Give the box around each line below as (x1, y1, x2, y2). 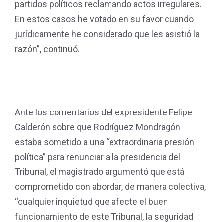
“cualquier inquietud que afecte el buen (15, 196, 168, 207)
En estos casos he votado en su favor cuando (15, 14, 194, 24)
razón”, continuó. (15, 44, 80, 54)
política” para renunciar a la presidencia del (15, 152, 180, 162)
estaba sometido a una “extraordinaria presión (15, 137, 194, 147)
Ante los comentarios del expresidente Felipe (15, 107, 192, 117)
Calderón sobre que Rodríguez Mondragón (15, 122, 180, 132)
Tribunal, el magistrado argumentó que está (15, 166, 184, 177)
